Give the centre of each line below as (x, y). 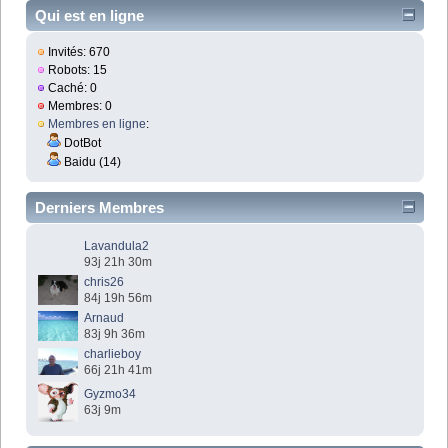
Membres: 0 (79, 106)
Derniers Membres (99, 208)
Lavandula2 (117, 246)
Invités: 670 (78, 52)
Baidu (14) (91, 162)
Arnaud (104, 318)
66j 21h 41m (118, 370)
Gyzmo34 (110, 394)
